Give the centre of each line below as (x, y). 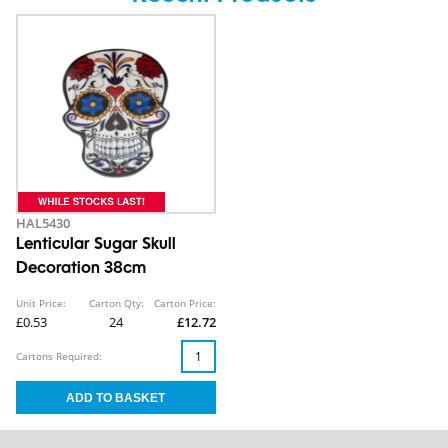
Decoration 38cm (81, 269)
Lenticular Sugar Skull (96, 245)
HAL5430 (43, 223)
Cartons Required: (59, 356)
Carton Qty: (116, 303)
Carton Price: (185, 303)
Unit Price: (41, 303)
